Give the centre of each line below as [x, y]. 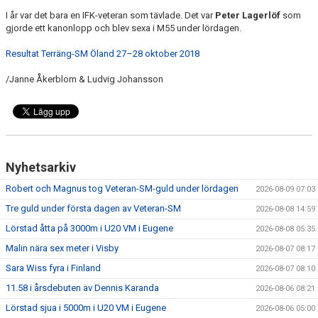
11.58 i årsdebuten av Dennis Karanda [82, 288]
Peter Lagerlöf [248, 15]
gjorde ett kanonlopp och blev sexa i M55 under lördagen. [124, 28]
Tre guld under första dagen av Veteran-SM [93, 208]
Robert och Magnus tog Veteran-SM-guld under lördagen [122, 188]
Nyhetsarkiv [41, 167]
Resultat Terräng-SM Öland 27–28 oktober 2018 [103, 54]
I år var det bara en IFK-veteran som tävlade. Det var [110, 15]
